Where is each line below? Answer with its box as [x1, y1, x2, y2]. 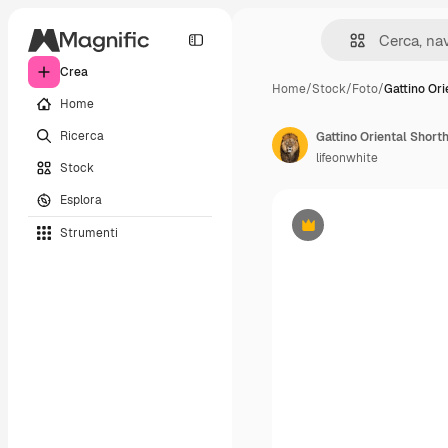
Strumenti [60, 224, 118, 241]
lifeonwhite [316, 150, 378, 166]
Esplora [60, 191, 102, 208]
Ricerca [60, 127, 104, 144]
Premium [306, 224, 359, 241]
